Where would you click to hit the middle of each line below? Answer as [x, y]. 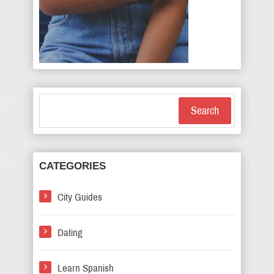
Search [205, 110]
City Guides [80, 197]
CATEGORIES [72, 166]
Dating [70, 232]
